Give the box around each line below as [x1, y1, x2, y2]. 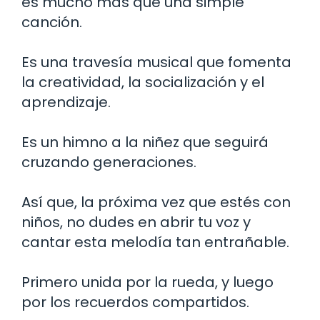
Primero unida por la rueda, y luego [21, 271, 274, 292]
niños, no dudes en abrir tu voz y [21, 211, 251, 232]
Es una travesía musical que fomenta [21, 51, 291, 72]
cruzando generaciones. [21, 151, 196, 172]
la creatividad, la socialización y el [21, 71, 264, 92]
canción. [21, 11, 82, 32]
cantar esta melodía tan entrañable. [21, 231, 289, 252]
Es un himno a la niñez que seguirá [21, 131, 269, 152]
